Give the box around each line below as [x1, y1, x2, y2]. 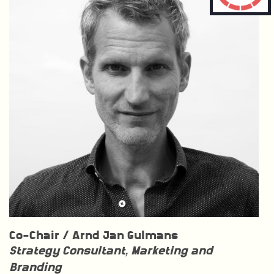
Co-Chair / [9, 230, 72, 242]
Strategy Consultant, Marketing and [9, 245, 213, 257]
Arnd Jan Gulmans [72, 230, 178, 242]
